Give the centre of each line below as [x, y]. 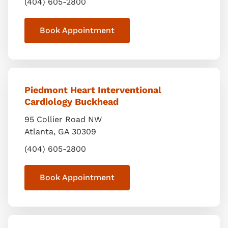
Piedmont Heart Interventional [93, 90]
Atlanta [39, 132]
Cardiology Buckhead [72, 102]
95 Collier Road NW [63, 119]
